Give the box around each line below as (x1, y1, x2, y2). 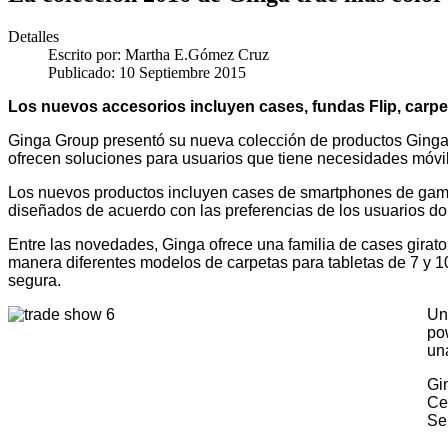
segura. (8, 271, 61, 289)
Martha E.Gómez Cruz (125, 45, 269, 63)
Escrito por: (48, 45, 125, 63)
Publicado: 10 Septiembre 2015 (48, 63, 246, 81)
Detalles (8, 27, 59, 45)
